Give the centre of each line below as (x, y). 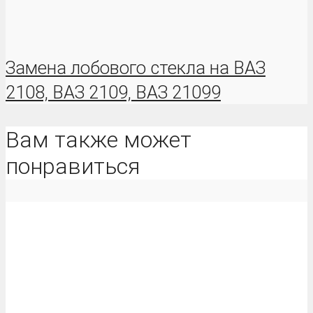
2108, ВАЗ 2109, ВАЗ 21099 (113, 93)
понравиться (73, 167)
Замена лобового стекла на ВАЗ (136, 68)
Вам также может (99, 140)
